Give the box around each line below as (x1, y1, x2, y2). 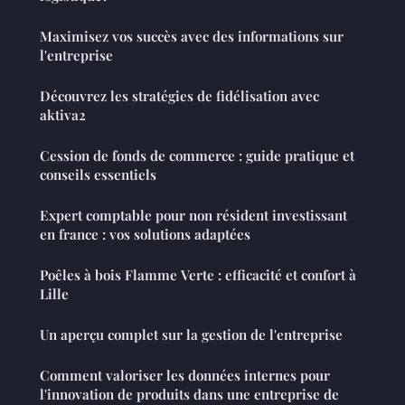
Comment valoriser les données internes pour (40, 365, 330, 384)
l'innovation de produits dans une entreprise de (40, 384, 339, 403)
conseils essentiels (40, 165, 156, 184)
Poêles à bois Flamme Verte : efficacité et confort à (40, 265, 356, 284)
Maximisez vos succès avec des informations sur (40, 26, 344, 45)
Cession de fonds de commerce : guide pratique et (40, 146, 354, 165)
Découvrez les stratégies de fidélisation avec (40, 86, 319, 105)
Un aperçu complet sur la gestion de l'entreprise (40, 325, 343, 344)
